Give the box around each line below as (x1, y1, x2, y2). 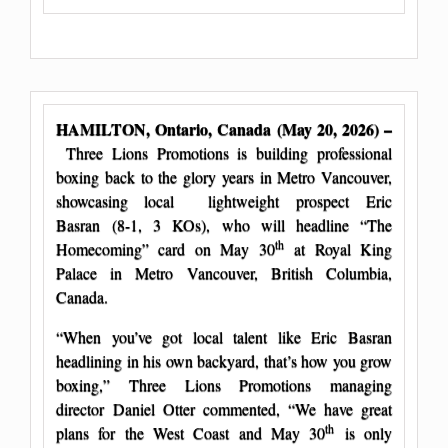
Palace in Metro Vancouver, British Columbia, (56, 261, 392, 283)
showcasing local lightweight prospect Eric (56, 189, 392, 211)
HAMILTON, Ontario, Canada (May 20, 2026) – (56, 116, 392, 140)
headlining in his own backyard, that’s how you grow (56, 349, 392, 371)
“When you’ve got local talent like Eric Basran (56, 325, 392, 347)
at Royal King (283, 237, 393, 259)
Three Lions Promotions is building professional (56, 141, 392, 163)
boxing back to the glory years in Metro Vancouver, (56, 165, 392, 187)
